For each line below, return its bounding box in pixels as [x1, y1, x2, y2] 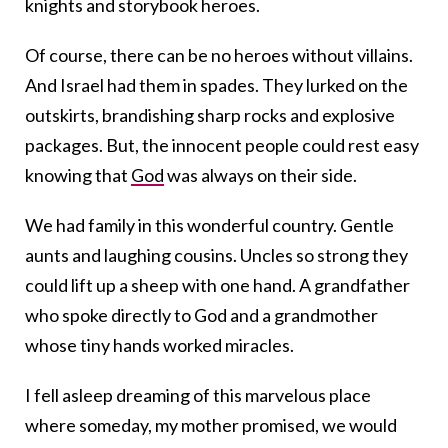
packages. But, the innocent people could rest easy [25, 134, 419, 157]
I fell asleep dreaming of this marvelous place [25, 384, 371, 407]
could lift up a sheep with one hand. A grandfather [25, 274, 410, 297]
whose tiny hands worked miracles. [25, 334, 294, 357]
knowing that [25, 164, 131, 187]
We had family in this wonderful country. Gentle [25, 214, 394, 237]
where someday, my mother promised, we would [25, 414, 397, 437]
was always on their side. [164, 164, 357, 187]
